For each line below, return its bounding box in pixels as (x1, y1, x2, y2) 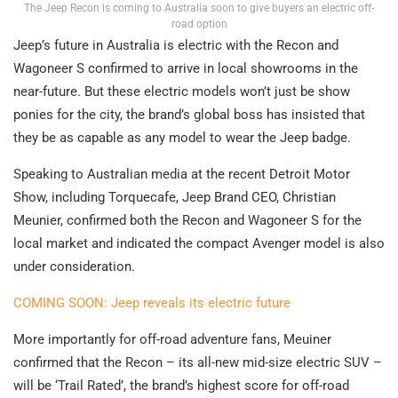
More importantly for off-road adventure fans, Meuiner (13, 330, 331, 347)
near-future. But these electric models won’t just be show (13, 83, 350, 99)
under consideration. (13, 258, 135, 275)
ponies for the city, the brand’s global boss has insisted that (13, 106, 365, 123)
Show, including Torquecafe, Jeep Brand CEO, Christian (13, 188, 336, 205)
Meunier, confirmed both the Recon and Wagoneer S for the (13, 211, 362, 228)
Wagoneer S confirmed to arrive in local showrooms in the (13, 60, 358, 76)
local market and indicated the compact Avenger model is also (13, 235, 385, 251)
